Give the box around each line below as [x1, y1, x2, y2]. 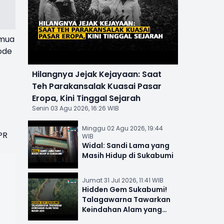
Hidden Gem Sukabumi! [81, 184, 167, 195]
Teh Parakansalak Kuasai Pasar [31, 80, 161, 92]
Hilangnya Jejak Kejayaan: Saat [31, 68, 161, 80]
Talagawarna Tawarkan [81, 194, 170, 205]
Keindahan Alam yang [81, 204, 162, 215]
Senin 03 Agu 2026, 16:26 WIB [31, 104, 119, 113]
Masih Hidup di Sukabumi [81, 150, 173, 161]
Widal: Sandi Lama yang [81, 140, 169, 151]
